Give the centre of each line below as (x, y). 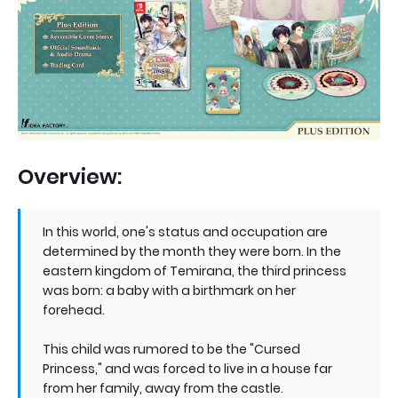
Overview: (70, 177)
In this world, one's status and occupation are (185, 232)
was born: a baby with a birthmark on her (169, 291)
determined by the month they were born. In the (192, 251)
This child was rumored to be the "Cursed (171, 349)
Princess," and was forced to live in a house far (187, 369)
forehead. (74, 310)
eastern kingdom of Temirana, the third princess (195, 271)
